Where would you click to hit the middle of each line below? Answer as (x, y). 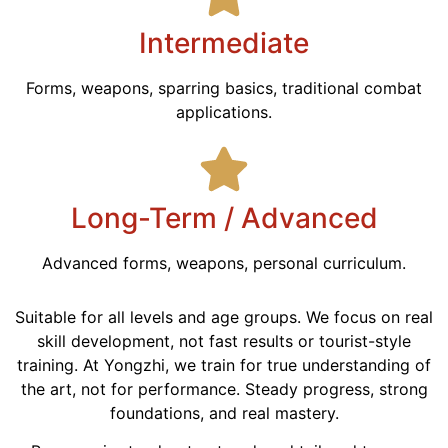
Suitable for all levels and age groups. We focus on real (224, 316)
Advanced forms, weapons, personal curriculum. (224, 262)
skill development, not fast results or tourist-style (224, 340)
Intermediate (224, 42)
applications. (224, 111)
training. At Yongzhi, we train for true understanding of (224, 364)
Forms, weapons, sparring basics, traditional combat (224, 87)
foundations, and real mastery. (224, 412)
